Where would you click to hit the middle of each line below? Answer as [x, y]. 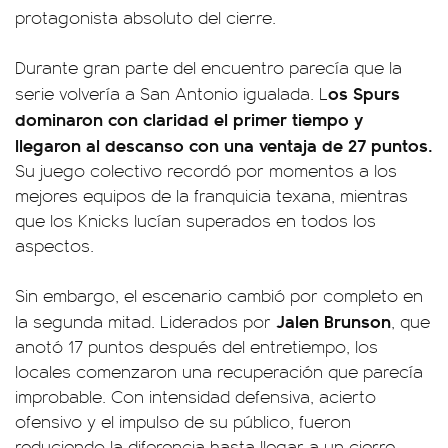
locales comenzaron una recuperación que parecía [219, 371]
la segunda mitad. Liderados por [143, 321]
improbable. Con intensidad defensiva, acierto [195, 396]
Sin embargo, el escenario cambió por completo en [219, 295]
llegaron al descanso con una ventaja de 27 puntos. [224, 145]
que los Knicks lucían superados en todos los [195, 220]
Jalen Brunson [331, 321]
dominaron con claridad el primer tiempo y [189, 119]
